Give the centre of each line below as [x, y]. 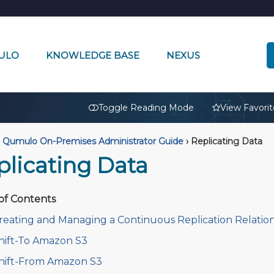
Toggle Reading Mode [146, 108]
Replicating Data [225, 141]
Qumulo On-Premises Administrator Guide [93, 141]
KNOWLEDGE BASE [92, 55]
